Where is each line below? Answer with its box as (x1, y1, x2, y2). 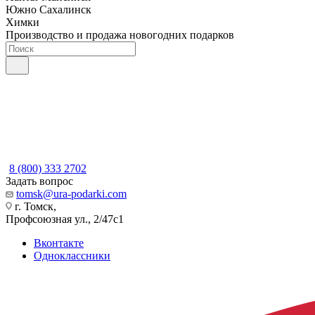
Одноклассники (34, 250, 110, 262)
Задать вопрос (6, 175, 73, 188)
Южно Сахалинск (6, 4, 91, 16)
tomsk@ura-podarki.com (16, 188, 127, 200)
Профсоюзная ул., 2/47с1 (6, 213, 124, 226)
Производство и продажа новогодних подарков (6, 29, 234, 41)
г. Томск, (12, 200, 56, 213)
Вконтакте (34, 237, 84, 250)
